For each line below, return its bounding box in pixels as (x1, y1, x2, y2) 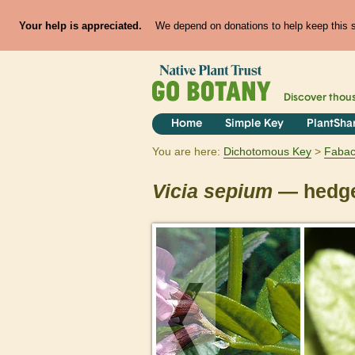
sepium (204, 181, 273, 203)
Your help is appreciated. (18, 19, 142, 32)
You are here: (152, 145, 220, 158)
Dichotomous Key (223, 145, 311, 158)
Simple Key (224, 118, 284, 131)
